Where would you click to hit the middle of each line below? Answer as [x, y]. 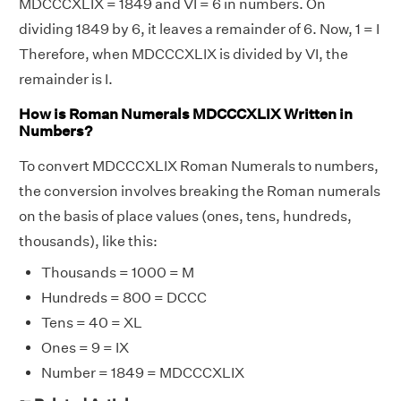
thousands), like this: [88, 241]
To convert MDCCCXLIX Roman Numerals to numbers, [199, 166]
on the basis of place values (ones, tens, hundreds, [185, 216]
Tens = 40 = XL [92, 322]
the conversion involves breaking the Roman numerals [200, 191]
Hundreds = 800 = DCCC [124, 297]
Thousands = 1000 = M [118, 272]
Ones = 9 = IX [85, 347]
